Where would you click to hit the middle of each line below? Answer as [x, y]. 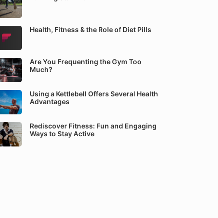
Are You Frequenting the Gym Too [86, 62]
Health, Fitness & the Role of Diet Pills [91, 29]
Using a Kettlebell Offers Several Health [94, 94]
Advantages [50, 101]
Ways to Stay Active [62, 134]
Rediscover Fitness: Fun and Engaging [93, 126]
